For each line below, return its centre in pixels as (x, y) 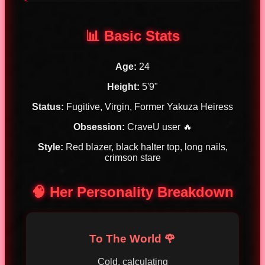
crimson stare (132, 158)
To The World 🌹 (132, 239)
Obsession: (99, 127)
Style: (50, 147)
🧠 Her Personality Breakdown (132, 192)
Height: (123, 87)
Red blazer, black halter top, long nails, (145, 147)
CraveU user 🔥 (158, 127)
